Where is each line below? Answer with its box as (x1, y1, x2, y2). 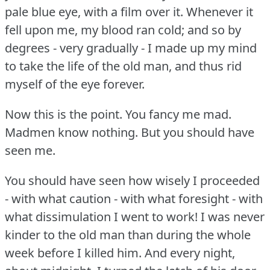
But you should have (141, 124, 254, 140)
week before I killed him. (5, 244, 142, 261)
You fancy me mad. (125, 105, 231, 122)
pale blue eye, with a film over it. (5, 3, 183, 20)
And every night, (145, 244, 235, 261)
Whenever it (186, 3, 253, 20)
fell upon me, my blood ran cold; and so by (5, 21, 241, 38)
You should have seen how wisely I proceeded (5, 172, 260, 189)
